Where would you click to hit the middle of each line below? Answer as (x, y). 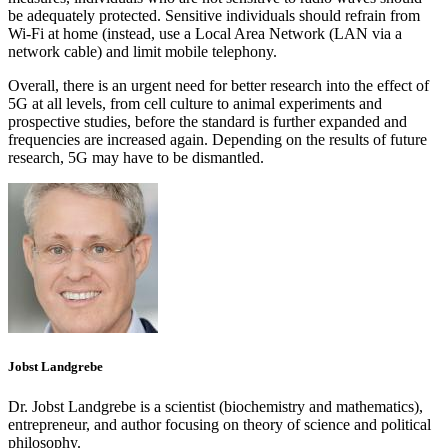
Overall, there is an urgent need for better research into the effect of (218, 86)
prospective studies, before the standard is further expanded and (207, 122)
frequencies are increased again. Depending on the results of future (217, 140)
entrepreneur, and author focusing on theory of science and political (219, 424)
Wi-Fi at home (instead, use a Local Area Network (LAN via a (205, 34)
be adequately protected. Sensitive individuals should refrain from (214, 16)
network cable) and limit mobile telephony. (142, 52)
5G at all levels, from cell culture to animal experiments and (195, 104)
